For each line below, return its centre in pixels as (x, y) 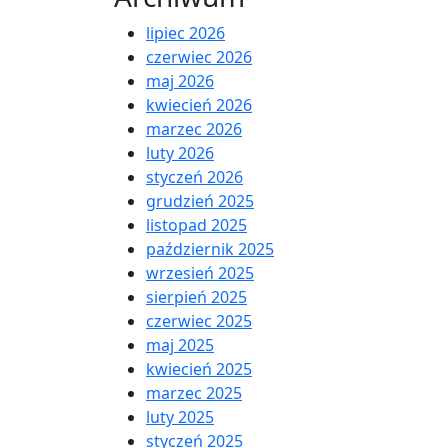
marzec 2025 (194, 392)
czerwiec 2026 (199, 56)
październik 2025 (210, 248)
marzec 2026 (194, 128)
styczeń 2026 (194, 176)
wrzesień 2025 (200, 272)
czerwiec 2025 (199, 320)
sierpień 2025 (196, 296)
